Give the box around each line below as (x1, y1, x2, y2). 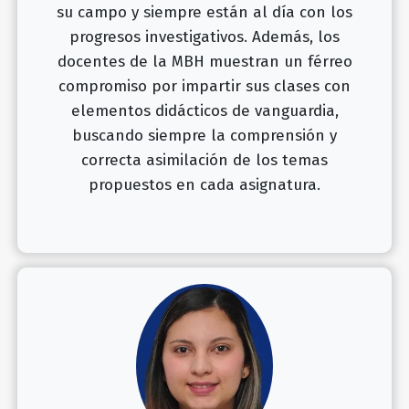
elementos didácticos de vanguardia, (70, 101, 339, 121)
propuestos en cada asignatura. (89, 175, 320, 194)
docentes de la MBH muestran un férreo (57, 52, 352, 71)
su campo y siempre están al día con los (57, 3, 352, 22)
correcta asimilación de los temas (81, 151, 328, 170)
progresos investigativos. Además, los (69, 27, 340, 47)
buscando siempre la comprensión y (72, 126, 337, 145)
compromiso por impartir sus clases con (58, 77, 351, 96)
